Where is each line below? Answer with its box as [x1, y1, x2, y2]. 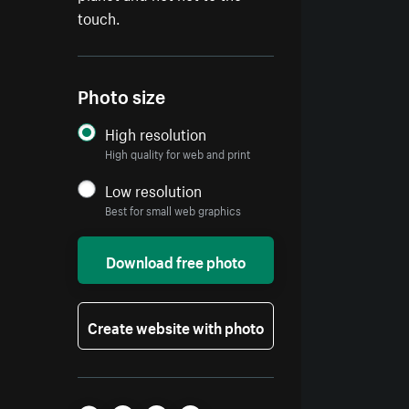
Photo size [78, 80, 166, 110]
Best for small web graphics [105, 201, 242, 219]
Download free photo [106, 248, 246, 273]
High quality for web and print [105, 144, 251, 163]
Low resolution [105, 177, 203, 202]
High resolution [105, 121, 207, 145]
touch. [78, 5, 121, 29]
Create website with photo [88, 314, 265, 339]
